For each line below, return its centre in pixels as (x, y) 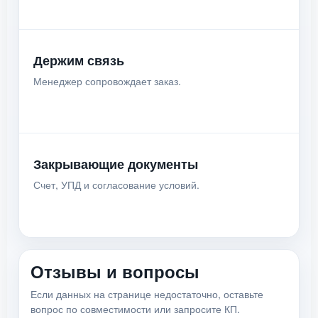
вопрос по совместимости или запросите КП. (135, 309)
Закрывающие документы (116, 164)
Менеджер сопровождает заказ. (107, 81)
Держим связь (79, 60)
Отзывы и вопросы (115, 271)
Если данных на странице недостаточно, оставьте (147, 294)
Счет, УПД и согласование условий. (116, 185)
